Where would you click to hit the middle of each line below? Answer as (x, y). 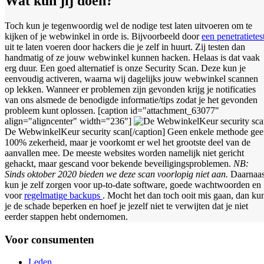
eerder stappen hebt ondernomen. (66, 217)
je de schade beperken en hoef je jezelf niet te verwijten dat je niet (126, 206)
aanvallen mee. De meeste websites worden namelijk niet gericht (124, 153)
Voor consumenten (49, 239)
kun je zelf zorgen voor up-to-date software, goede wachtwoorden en (133, 185)
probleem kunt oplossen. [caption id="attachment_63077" (112, 111)
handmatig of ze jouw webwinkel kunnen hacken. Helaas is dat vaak (132, 58)
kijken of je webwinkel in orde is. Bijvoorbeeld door (103, 37)
